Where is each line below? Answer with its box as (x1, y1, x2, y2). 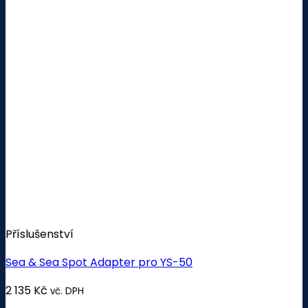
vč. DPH (50, 284, 84, 298)
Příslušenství (5, 225, 74, 242)
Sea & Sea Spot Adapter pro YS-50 (5, 254, 192, 270)
